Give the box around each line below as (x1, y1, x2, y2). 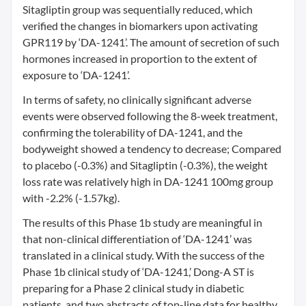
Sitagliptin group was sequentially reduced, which (23, 3, 253, 16)
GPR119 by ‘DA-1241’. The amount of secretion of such (23, 36, 279, 48)
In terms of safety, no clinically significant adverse (23, 93, 251, 106)
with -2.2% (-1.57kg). (23, 191, 120, 204)
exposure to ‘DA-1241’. (23, 68, 130, 81)
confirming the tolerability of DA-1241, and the (23, 126, 242, 139)
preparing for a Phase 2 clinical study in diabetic (23, 281, 244, 294)
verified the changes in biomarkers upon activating (23, 19, 258, 32)
